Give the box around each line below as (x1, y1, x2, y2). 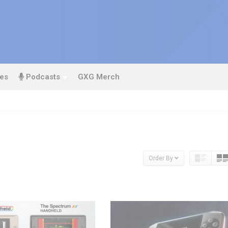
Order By (149, 154, 173, 162)
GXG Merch (78, 72, 120, 81)
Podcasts (24, 72, 60, 81)
